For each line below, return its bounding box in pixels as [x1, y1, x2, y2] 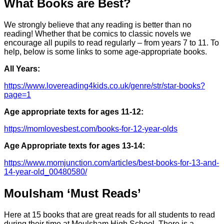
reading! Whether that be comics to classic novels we [4, 29, 191, 38]
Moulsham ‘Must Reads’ [4, 186, 141, 200]
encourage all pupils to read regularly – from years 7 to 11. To [4, 38, 219, 47]
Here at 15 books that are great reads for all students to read [4, 210, 215, 219]
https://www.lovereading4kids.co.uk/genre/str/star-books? [4, 81, 205, 90]
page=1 [4, 90, 31, 99]
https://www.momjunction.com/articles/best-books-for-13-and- [4, 158, 219, 167]
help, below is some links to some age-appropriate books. [4, 47, 207, 56]
